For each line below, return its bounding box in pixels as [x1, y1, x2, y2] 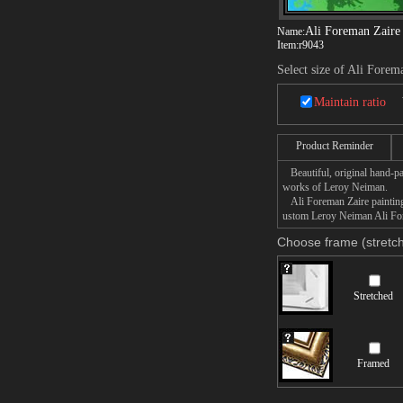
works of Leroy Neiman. [282, 181, 388, 193]
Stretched [354, 290, 393, 302]
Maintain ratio [314, 95, 386, 109]
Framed [357, 357, 390, 370]
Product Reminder [295, 139, 373, 152]
